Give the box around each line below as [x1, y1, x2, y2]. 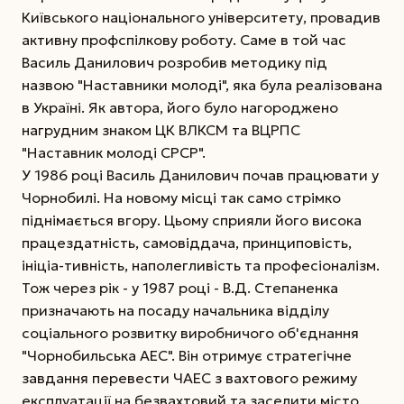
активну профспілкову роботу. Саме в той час [22, 30, 346, 49]
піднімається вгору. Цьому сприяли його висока [22, 210, 362, 229]
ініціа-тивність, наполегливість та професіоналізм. [22, 255, 380, 274]
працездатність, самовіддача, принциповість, [22, 233, 352, 252]
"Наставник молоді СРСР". [22, 142, 206, 161]
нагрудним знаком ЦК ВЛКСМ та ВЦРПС [22, 120, 300, 139]
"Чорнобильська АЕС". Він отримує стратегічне [22, 345, 352, 364]
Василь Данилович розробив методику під [22, 52, 327, 71]
